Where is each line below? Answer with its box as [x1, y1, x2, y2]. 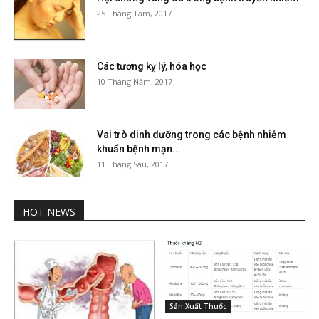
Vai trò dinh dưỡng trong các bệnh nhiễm [97, 129, 286, 141]
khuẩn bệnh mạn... [97, 143, 181, 155]
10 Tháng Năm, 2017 [97, 76, 172, 88]
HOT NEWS [23, 205, 75, 219]
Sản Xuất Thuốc [169, 301, 226, 312]
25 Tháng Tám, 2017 [97, 8, 172, 19]
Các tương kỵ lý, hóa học [97, 61, 206, 73]
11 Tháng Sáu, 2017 [97, 159, 168, 170]
